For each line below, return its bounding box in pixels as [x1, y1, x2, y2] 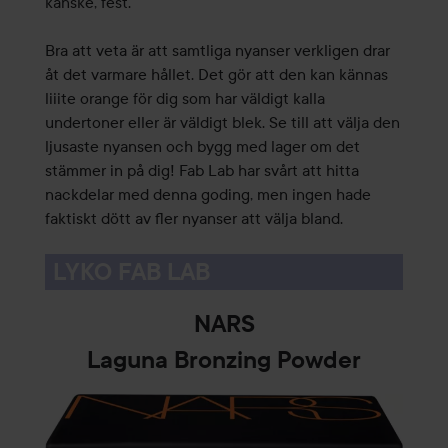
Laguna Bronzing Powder [87, 346, 361, 375]
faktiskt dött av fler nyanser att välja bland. [44, 208, 343, 229]
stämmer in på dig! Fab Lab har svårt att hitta [44, 160, 359, 181]
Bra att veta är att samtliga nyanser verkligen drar [44, 40, 390, 61]
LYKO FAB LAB [52, 258, 210, 287]
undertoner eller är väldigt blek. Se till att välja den [44, 112, 400, 133]
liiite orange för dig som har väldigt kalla [44, 88, 325, 109]
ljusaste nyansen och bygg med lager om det [44, 136, 360, 157]
